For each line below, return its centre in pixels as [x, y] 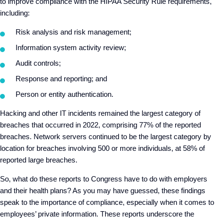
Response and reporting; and [62, 79]
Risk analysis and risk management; [73, 32]
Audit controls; [38, 63]
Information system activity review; [71, 47]
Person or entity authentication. [64, 94]
